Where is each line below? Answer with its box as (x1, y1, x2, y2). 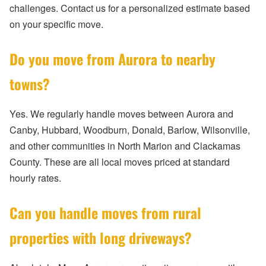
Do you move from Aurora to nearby (9, 48, 216, 70)
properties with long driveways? (9, 227, 192, 249)
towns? (9, 73, 50, 95)
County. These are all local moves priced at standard (9, 155, 230, 169)
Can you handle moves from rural (9, 202, 201, 224)
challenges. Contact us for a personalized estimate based (9, 1, 250, 15)
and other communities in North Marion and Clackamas (9, 139, 240, 153)
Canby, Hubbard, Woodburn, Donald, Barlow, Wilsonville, (9, 123, 250, 137)
